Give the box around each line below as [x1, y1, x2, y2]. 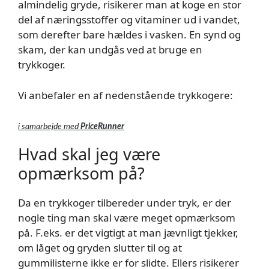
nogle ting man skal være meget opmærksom [18, 211, 235, 225]
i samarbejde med [18, 122, 80, 131]
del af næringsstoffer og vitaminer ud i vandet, [18, 13, 240, 26]
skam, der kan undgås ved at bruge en [18, 43, 202, 56]
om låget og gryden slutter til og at [18, 241, 182, 255]
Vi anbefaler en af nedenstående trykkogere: [18, 88, 233, 102]
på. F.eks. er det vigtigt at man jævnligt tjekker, [18, 226, 238, 240]
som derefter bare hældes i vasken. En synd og [18, 28, 241, 41]
